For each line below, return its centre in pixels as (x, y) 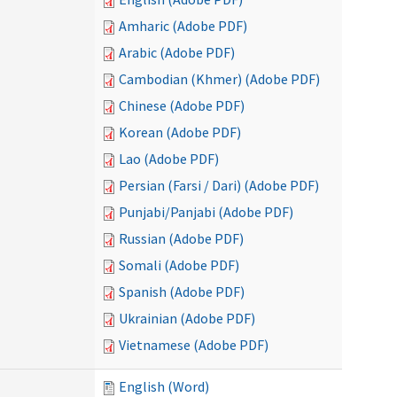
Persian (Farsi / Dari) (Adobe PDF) (219, 185)
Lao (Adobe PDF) (169, 159)
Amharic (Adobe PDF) (183, 26)
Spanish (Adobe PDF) (182, 292)
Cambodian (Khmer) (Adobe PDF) (219, 79)
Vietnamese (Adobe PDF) (194, 345)
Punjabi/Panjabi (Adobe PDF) (206, 212)
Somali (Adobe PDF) (179, 265)
